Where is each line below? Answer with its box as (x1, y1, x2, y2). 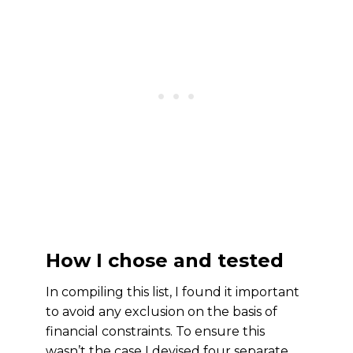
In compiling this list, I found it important (46, 284, 299, 299)
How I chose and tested (46, 249, 284, 272)
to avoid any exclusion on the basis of (46, 304, 277, 319)
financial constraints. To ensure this (46, 324, 265, 339)
